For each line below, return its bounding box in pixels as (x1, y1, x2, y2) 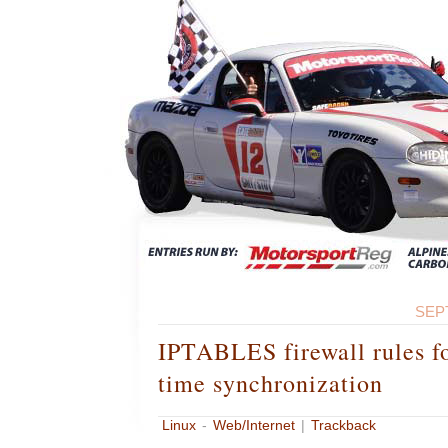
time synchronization (157, 367, 383, 399)
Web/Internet (212, 417, 295, 433)
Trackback (310, 417, 376, 433)
